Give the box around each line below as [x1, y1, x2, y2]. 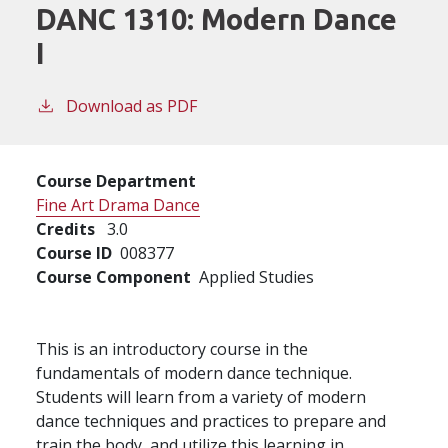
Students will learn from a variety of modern [36, 385, 366, 408]
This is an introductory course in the [36, 337, 308, 360]
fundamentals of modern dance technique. [36, 361, 352, 384]
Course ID [36, 241, 112, 264]
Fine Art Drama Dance [36, 193, 200, 216]
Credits [36, 217, 95, 240]
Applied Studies [199, 265, 314, 288]
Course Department [36, 169, 196, 192]
